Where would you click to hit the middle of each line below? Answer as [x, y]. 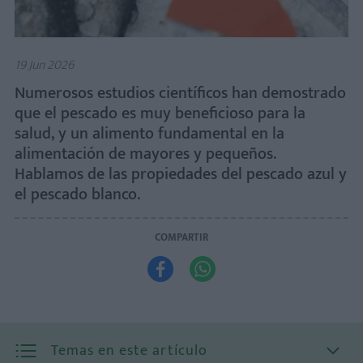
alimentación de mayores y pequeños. [145, 154]
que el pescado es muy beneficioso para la [160, 113]
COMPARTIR [181, 237]
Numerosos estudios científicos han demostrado [180, 93]
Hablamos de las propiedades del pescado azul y [181, 174]
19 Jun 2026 [44, 65]
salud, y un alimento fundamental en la [149, 133]
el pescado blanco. [79, 194]
